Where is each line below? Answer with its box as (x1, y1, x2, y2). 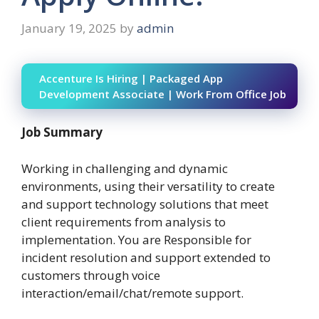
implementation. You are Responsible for (21, 231, 251, 248)
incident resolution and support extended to (21, 249, 271, 266)
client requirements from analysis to (21, 213, 226, 230)
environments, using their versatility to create (21, 177, 275, 194)
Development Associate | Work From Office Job (39, 87, 286, 102)
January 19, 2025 (21, 20, 117, 37)
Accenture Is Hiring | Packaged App (39, 71, 223, 86)
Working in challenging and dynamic (21, 159, 228, 177)
